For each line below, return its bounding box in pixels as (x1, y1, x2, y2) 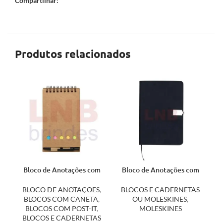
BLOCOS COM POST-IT (25, 204, 97, 213)
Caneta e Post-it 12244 (26, 174, 98, 184)
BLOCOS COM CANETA (24, 194, 98, 203)
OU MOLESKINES (132, 194, 187, 203)
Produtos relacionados (15, 47, 131, 61)
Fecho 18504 (140, 174, 181, 184)
